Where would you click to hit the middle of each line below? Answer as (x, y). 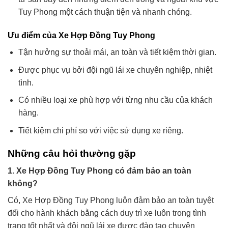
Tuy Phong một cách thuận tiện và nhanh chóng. (105, 12)
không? (23, 184)
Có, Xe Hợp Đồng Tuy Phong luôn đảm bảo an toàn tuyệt (111, 201)
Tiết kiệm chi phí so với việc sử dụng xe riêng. (101, 130)
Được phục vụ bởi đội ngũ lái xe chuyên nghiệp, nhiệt (115, 70)
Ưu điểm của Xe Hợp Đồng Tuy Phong (81, 36)
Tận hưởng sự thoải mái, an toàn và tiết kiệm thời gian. (117, 52)
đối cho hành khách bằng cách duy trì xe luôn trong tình (107, 213)
